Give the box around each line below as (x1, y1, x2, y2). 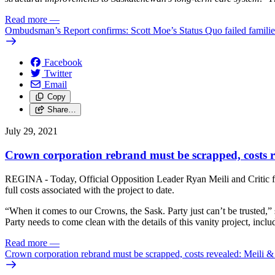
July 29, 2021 (5, 126, 58, 137)
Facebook (44, 57, 82, 68)
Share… (47, 105, 76, 115)
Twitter (44, 68, 72, 79)
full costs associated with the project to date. (5, 184, 177, 195)
